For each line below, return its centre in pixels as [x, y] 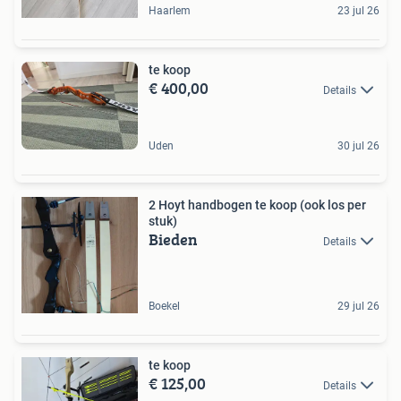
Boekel [164, 306]
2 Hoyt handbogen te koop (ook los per [257, 205]
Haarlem [170, 11]
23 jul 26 [358, 11]
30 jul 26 [358, 145]
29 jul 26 [358, 306]
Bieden [173, 239]
